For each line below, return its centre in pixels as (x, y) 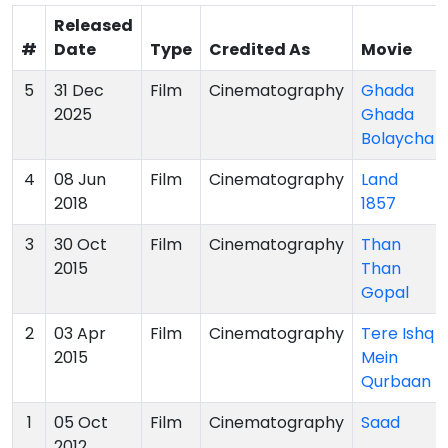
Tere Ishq (397, 333)
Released (93, 25)
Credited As (259, 49)
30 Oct (80, 244)
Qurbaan (396, 381)
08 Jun (80, 179)
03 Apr (80, 333)
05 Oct (81, 422)
